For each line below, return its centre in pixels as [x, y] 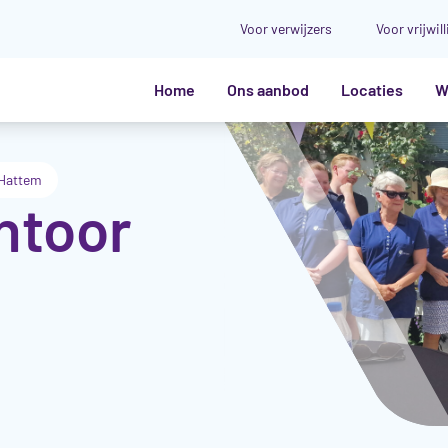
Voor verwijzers [286, 28]
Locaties [372, 89]
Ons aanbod [268, 89]
